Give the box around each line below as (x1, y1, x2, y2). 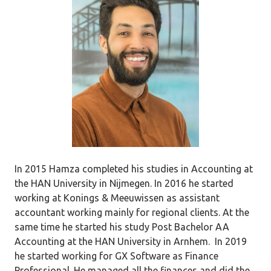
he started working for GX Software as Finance (15, 250, 218, 261)
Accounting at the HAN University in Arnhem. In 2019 (15, 236, 247, 247)
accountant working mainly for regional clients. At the (15, 207, 249, 218)
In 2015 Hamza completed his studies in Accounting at (15, 163, 253, 174)
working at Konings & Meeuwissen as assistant (15, 192, 220, 203)
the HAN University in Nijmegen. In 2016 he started (15, 178, 233, 189)
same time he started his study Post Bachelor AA (15, 221, 229, 232)
